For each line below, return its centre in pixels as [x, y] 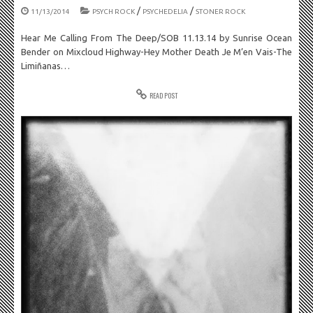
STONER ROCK [220, 12]
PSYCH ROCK [114, 12]
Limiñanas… [45, 66]
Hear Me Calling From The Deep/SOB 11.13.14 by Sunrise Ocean [156, 38]
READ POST [163, 95]
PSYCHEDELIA [165, 12]
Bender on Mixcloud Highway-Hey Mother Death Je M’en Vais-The [156, 52]
